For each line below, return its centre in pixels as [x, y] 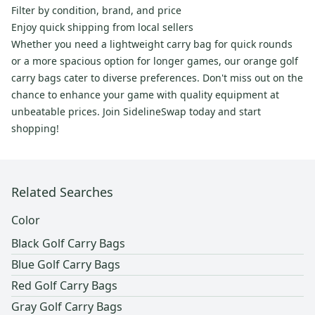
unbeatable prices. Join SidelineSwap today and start [136, 112]
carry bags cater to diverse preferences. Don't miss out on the [157, 78]
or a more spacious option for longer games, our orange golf [155, 61]
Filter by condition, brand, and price [96, 11]
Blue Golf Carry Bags [66, 265]
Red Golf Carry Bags [64, 286]
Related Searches [62, 192]
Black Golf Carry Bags [68, 244]
